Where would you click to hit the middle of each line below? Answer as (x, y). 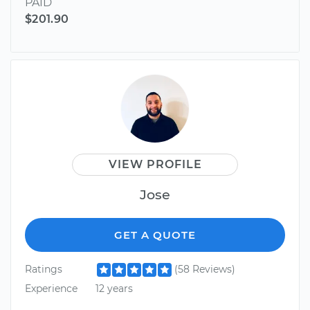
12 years (114, 288)
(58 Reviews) (204, 270)
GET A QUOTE (155, 235)
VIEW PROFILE (155, 165)
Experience (51, 288)
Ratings (44, 270)
